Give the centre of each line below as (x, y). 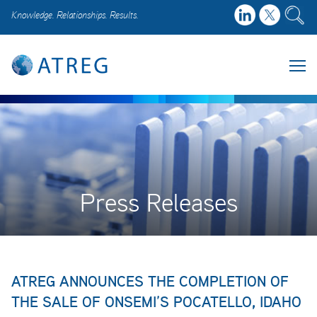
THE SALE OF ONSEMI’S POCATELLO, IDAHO (156, 301)
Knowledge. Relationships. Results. (75, 14)
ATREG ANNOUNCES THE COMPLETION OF (150, 281)
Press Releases (158, 202)
